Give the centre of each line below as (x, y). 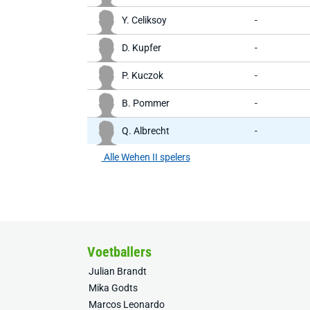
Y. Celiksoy (144, 20)
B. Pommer (146, 103)
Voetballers (119, 252)
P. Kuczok (143, 75)
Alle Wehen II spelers (146, 157)
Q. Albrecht (146, 131)
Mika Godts (113, 288)
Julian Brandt (118, 271)
